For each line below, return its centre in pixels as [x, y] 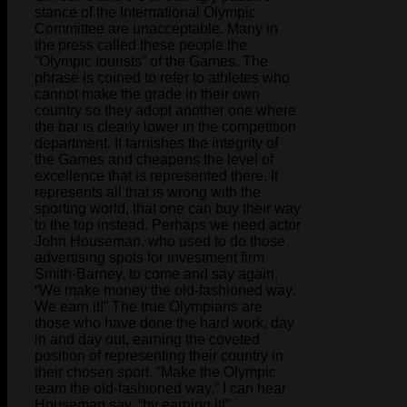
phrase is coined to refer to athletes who [162, 77]
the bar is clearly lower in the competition [165, 126]
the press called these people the [141, 45]
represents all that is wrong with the [148, 192]
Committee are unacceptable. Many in [156, 28]
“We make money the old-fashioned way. [165, 290]
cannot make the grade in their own [147, 94]
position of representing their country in [159, 355]
